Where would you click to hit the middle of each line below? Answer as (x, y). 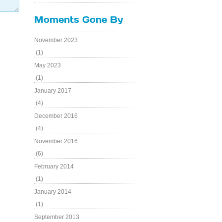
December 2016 (56, 116)
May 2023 (48, 65)
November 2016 (56, 141)
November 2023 (56, 40)
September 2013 (57, 217)
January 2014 (53, 192)
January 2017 (53, 91)
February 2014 (54, 166)
